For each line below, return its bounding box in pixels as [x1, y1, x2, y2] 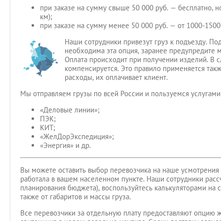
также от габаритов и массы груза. [20, 192, 131, 201]
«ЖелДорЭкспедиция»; [40, 132, 114, 141]
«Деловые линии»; [40, 105, 100, 114]
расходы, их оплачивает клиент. [65, 73, 168, 82]
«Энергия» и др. [40, 141, 91, 150]
